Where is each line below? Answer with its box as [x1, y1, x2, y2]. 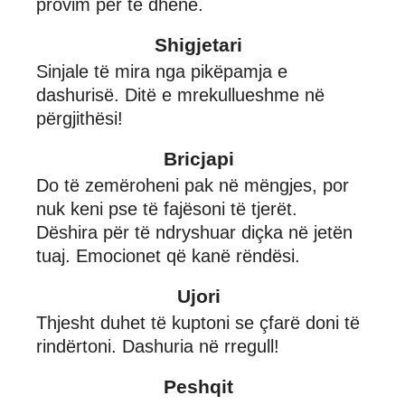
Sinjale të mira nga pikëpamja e [36, 61, 287, 81]
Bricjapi [163, 147, 234, 169]
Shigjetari [155, 33, 242, 55]
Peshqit [164, 375, 233, 397]
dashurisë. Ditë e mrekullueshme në [36, 84, 325, 105]
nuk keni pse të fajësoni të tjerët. [36, 198, 297, 219]
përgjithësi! [36, 108, 123, 128]
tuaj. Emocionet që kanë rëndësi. [36, 245, 300, 266]
